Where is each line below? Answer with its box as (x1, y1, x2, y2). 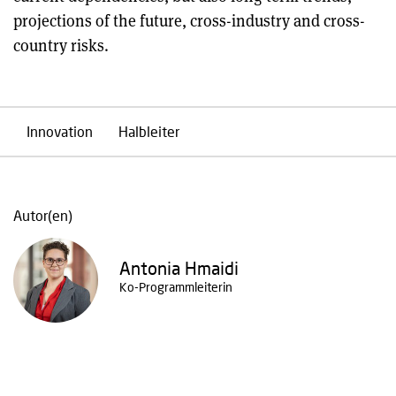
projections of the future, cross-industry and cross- (13, 10, 365, 31)
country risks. (13, 34, 109, 56)
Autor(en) (13, 207, 72, 224)
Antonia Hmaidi (119, 257, 239, 278)
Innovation (27, 123, 93, 140)
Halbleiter (118, 123, 179, 140)
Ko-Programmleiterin (119, 279, 232, 294)
